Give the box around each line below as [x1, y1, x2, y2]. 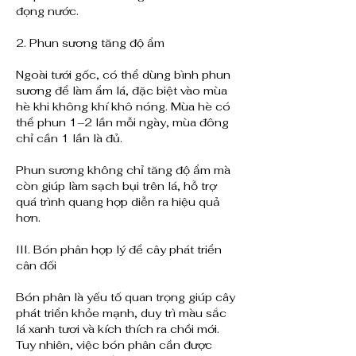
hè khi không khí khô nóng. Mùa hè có [16, 99, 230, 114]
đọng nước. [16, 4, 79, 19]
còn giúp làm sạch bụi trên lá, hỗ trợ [16, 179, 216, 194]
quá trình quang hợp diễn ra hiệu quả [16, 195, 220, 210]
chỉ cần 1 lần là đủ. [16, 131, 122, 146]
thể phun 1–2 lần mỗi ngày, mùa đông [16, 115, 229, 130]
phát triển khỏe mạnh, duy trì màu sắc [16, 306, 226, 321]
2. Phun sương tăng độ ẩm [16, 36, 164, 51]
